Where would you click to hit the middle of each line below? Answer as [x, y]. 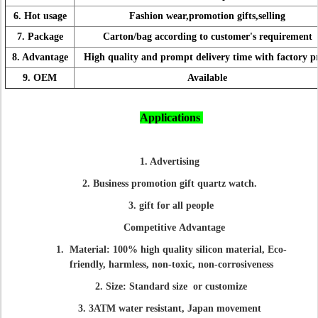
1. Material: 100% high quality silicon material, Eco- [171, 250]
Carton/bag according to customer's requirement [206, 37]
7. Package [40, 37]
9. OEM [40, 78]
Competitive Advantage [171, 227]
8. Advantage [40, 57]
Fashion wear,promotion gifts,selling [206, 16]
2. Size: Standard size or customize [171, 286]
